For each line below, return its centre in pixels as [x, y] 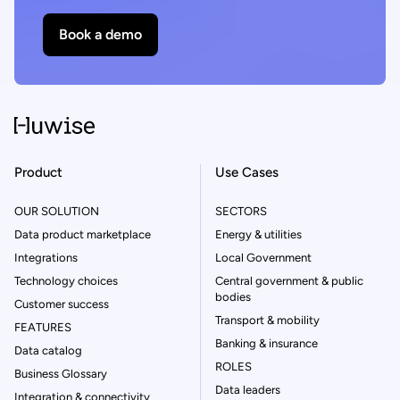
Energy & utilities [258, 234]
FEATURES [43, 327]
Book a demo [100, 34]
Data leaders [248, 389]
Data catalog [48, 350]
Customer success [62, 304]
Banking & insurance [267, 343]
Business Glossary [61, 373]
